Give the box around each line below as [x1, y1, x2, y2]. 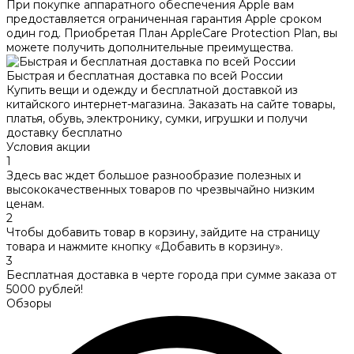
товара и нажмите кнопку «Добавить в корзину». [6, 239, 283, 254]
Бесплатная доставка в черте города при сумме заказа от [6, 267, 337, 282]
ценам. [6, 196, 44, 211]
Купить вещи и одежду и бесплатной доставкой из [6, 82, 298, 97]
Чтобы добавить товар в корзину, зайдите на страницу [6, 224, 320, 239]
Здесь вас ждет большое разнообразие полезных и [6, 168, 301, 183]
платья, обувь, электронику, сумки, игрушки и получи [6, 111, 307, 126]
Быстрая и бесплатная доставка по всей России [6, 68, 283, 83]
